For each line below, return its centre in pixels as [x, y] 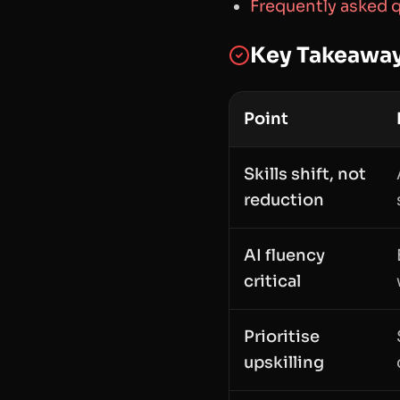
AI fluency [284, 256]
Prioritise [282, 337]
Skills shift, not [305, 175]
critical [272, 282]
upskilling [284, 363]
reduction [284, 200]
